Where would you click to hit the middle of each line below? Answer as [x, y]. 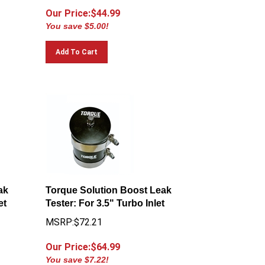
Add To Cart [77, 47]
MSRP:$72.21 [74, 217]
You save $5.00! [77, 21]
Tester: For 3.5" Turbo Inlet [105, 198]
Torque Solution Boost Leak [109, 185]
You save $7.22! [77, 254]
